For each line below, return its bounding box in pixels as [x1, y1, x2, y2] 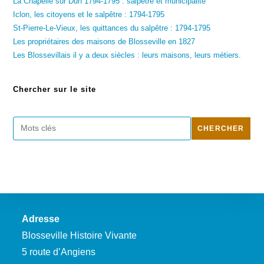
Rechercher [12, 118, 59, 128]
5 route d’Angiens [22, 246, 96, 257]
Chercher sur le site [13, 84, 97, 94]
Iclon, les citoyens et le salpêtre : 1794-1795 [13, 9, 165, 19]
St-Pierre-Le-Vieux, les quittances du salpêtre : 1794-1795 [13, 23, 211, 32]
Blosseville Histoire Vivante [22, 230, 137, 240]
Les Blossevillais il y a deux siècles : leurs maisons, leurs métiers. [13, 50, 242, 60]
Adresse [22, 213, 60, 224]
